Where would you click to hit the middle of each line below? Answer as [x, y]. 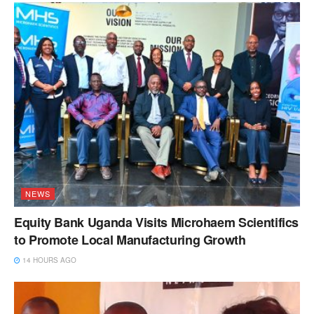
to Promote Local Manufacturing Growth [130, 240]
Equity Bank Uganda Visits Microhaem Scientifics [157, 223]
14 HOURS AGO [48, 260]
